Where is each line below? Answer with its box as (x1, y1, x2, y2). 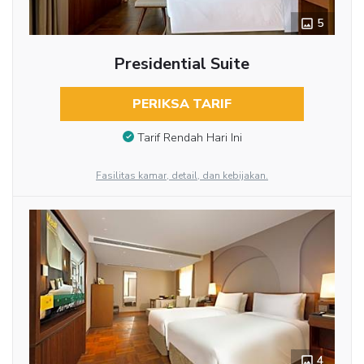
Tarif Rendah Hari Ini (136, 129, 242, 145)
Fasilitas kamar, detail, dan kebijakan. (96, 168, 268, 182)
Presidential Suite (114, 53, 250, 76)
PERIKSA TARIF (132, 95, 232, 114)
